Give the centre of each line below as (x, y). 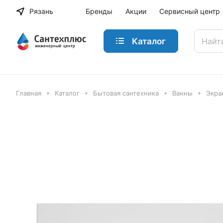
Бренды (99, 11)
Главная (29, 93)
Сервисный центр (189, 11)
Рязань (41, 11)
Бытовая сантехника (126, 93)
